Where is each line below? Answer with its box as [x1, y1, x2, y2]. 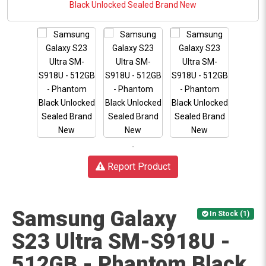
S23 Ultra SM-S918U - [12, 229, 230, 254]
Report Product [105, 161, 170, 172]
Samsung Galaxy [12, 207, 177, 232]
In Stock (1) [208, 210, 250, 218]
